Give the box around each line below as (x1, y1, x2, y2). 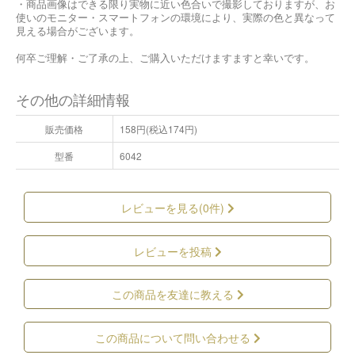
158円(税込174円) (120, 121, 197, 136)
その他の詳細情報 (16, 89, 130, 109)
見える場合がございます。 (16, 22, 139, 38)
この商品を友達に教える (111, 286, 237, 303)
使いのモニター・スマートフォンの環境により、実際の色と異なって (16, 9, 335, 25)
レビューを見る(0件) (120, 199, 227, 216)
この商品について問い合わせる (94, 330, 254, 346)
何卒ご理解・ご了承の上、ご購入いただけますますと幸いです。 (16, 49, 315, 65)
